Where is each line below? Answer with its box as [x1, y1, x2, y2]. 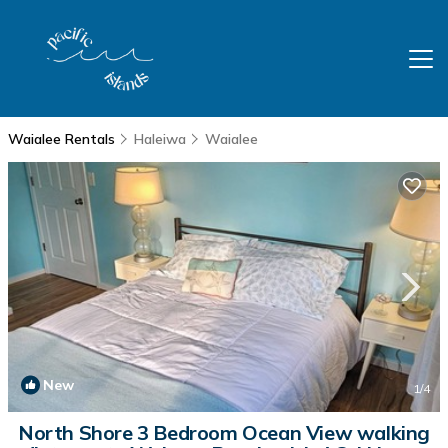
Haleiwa [134, 130, 186, 148]
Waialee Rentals [8, 130, 119, 148]
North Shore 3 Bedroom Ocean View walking [18, 420, 430, 445]
